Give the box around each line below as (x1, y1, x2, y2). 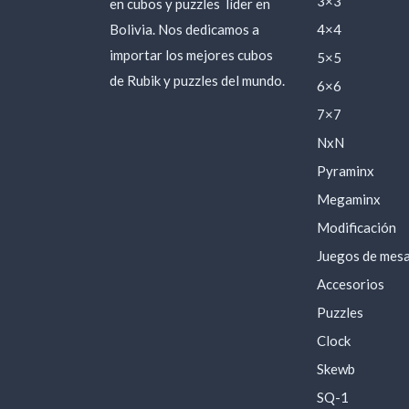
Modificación (316, 218, 396, 236)
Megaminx (316, 190, 381, 207)
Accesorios (316, 275, 384, 292)
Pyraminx (316, 162, 374, 179)
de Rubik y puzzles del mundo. (110, 71, 285, 89)
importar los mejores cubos (110, 46, 273, 63)
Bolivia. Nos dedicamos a (110, 20, 259, 37)
